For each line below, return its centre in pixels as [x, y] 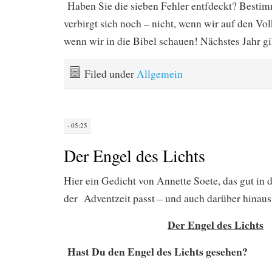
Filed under [110, 74]
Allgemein [160, 74]
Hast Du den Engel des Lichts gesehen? [156, 252]
